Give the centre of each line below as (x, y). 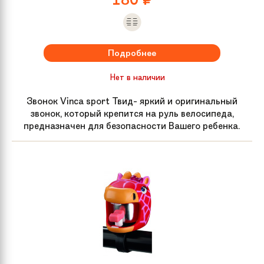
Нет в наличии (137, 77)
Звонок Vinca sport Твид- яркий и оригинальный (132, 101)
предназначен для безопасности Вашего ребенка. (132, 126)
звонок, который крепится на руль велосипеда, (132, 113)
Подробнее (132, 53)
